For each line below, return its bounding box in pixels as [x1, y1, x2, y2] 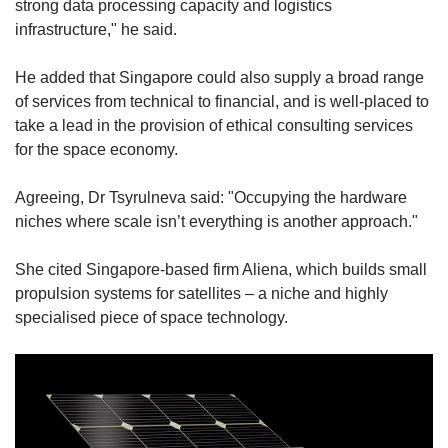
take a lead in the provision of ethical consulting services [15, 117, 413, 135]
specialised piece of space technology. [15, 309, 288, 327]
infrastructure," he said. [15, 21, 181, 39]
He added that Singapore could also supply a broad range [15, 69, 424, 87]
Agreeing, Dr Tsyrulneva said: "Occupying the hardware [15, 189, 407, 207]
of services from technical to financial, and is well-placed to [15, 93, 429, 111]
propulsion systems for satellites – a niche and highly [15, 285, 388, 303]
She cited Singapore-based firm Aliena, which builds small [15, 261, 427, 279]
